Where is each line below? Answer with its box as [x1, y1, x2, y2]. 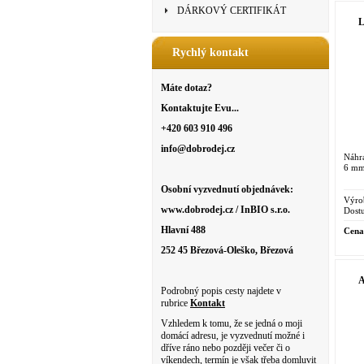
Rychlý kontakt [172, 46, 249, 58]
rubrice [161, 297, 190, 309]
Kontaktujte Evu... [161, 102, 239, 114]
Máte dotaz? [161, 82, 212, 93]
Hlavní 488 [161, 224, 206, 236]
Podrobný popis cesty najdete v [161, 285, 281, 297]
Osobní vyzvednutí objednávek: [161, 184, 293, 195]
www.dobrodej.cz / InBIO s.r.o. [161, 204, 290, 215]
